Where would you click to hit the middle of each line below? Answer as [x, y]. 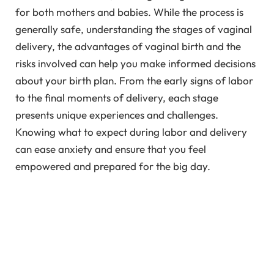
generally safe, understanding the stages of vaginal [134, 29]
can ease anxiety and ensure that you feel [111, 149]
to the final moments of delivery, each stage [117, 97]
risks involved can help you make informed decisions [135, 63]
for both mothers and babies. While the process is [129, 12]
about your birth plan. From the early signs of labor [134, 80]
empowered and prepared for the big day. [113, 166]
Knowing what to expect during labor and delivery [131, 131]
